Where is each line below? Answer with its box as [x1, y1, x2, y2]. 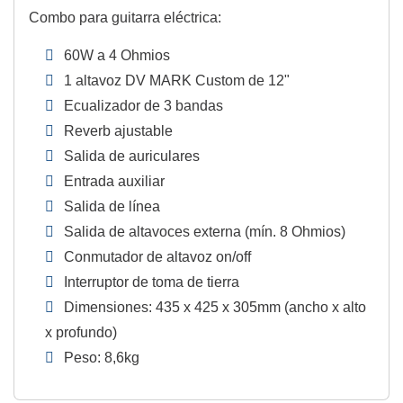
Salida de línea [64, 199, 161, 215]
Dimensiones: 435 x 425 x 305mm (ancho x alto [64, 300, 367, 316]
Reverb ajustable [64, 123, 174, 139]
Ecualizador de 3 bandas [64, 98, 224, 114]
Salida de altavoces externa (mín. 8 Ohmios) [64, 224, 346, 240]
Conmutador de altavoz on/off [64, 249, 252, 265]
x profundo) [45, 325, 117, 341]
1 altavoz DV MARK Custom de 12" [64, 73, 291, 89]
